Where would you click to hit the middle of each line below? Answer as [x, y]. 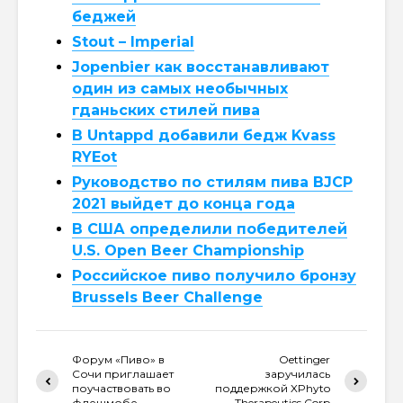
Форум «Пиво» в [118, 359]
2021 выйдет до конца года [184, 203]
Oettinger [305, 359]
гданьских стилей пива [166, 110]
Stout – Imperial [133, 41]
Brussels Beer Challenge [167, 297]
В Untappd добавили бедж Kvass [204, 135]
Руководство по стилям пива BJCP [212, 182]
